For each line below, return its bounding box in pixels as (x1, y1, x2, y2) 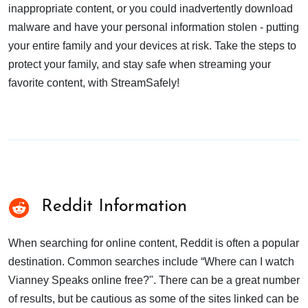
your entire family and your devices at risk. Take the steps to (8, 39, 296, 52)
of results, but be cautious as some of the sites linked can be (8, 292, 299, 305)
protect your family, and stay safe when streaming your (8, 58, 271, 70)
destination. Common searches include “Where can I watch (8, 255, 294, 267)
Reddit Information (36, 197, 187, 215)
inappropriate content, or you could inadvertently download (8, 2, 293, 14)
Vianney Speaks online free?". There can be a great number (8, 274, 300, 286)
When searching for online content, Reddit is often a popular (8, 236, 299, 249)
